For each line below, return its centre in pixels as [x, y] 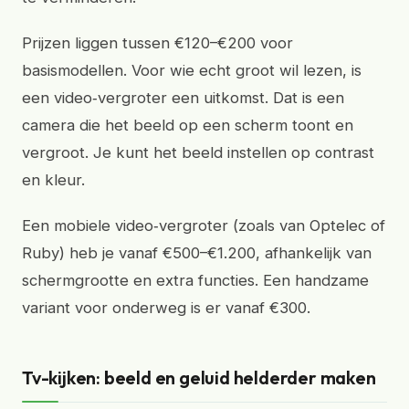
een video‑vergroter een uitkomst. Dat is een [183, 98]
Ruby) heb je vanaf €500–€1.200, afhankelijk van [197, 253]
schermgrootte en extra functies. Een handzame [195, 280]
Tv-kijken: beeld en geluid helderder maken [199, 378]
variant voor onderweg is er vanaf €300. [166, 308]
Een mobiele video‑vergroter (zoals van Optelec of [204, 225]
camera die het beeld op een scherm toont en [188, 125]
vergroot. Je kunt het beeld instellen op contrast [198, 152]
